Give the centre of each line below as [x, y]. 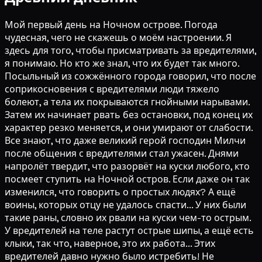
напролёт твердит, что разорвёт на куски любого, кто [127, 167]
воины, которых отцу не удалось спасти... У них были [125, 205]
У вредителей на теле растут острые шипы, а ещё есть [129, 231]
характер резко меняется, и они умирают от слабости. [129, 128]
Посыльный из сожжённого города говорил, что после [130, 77]
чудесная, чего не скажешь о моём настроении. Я [118, 38]
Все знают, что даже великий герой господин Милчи [125, 141]
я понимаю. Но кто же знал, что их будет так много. [122, 64]
